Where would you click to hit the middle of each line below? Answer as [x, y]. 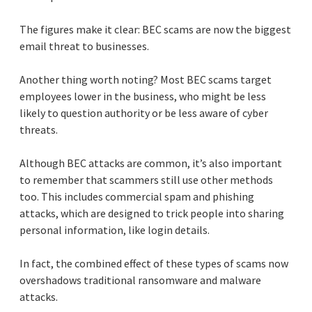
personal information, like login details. [115, 230]
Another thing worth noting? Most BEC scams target [146, 80]
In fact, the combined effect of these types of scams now [154, 264]
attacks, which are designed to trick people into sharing [152, 213]
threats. [39, 130]
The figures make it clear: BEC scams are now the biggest [155, 30]
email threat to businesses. [84, 46]
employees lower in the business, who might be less [143, 96]
